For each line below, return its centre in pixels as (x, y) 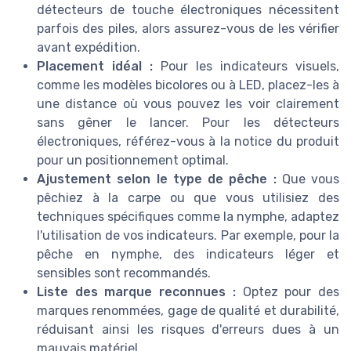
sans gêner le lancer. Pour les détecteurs (188, 122)
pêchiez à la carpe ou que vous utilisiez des (188, 197)
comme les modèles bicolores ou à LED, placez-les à (188, 85)
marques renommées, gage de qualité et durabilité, (188, 310)
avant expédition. (89, 47)
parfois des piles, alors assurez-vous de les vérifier (188, 28)
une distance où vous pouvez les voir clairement (188, 103)
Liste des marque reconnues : (136, 291)
